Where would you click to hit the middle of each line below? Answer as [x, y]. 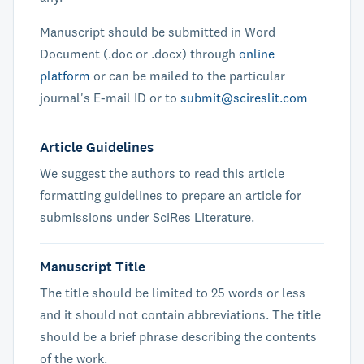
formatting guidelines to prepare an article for [171, 195]
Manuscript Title [93, 266]
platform [65, 76]
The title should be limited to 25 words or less [173, 292]
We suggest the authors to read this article [162, 173]
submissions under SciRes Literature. [147, 217]
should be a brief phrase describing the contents [178, 336]
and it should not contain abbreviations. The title [180, 314]
